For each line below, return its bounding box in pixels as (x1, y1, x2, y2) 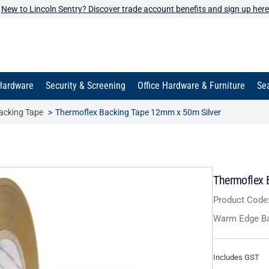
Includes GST (213, 253, 260, 262)
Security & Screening (46, 80, 125, 91)
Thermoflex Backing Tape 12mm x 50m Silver (55, 107, 221, 117)
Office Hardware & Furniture (138, 80, 245, 91)
